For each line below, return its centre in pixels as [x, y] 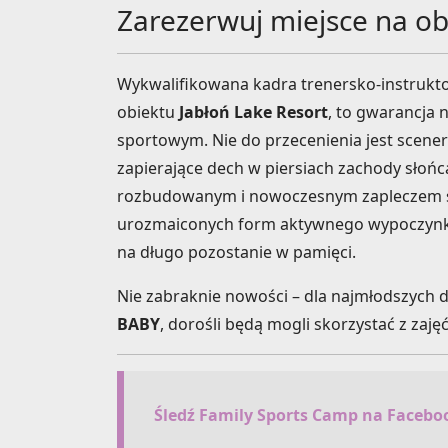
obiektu [148, 112]
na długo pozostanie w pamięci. [236, 252]
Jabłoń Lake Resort [253, 112]
